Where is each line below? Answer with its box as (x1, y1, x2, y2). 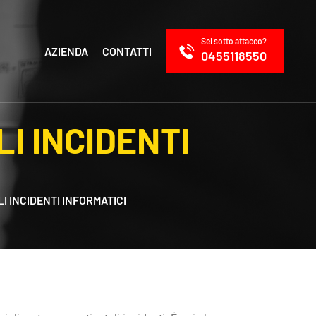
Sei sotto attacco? (201, 36, 267, 46)
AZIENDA (44, 44, 89, 58)
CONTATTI (102, 44, 152, 58)
